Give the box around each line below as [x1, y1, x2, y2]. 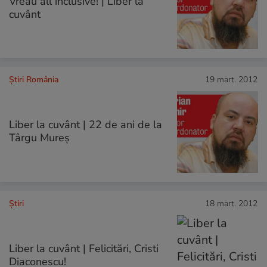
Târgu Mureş [9, 131, 70, 145]
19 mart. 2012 [205, 74, 257, 86]
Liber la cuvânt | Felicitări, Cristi [9, 241, 159, 256]
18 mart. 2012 [205, 197, 257, 209]
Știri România [9, 74, 58, 86]
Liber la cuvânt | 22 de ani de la [9, 117, 162, 132]
